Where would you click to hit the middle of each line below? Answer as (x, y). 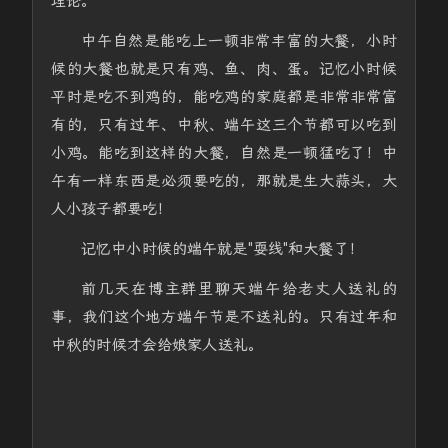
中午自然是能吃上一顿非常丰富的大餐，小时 (239, 41)
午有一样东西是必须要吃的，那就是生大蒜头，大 (224, 181)
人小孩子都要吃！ (111, 209)
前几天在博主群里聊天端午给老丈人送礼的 (239, 289)
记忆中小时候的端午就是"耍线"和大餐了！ (222, 249)
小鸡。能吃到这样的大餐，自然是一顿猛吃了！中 (224, 153)
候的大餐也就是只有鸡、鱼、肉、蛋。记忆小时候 (224, 69)
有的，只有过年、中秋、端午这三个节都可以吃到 (224, 125)
